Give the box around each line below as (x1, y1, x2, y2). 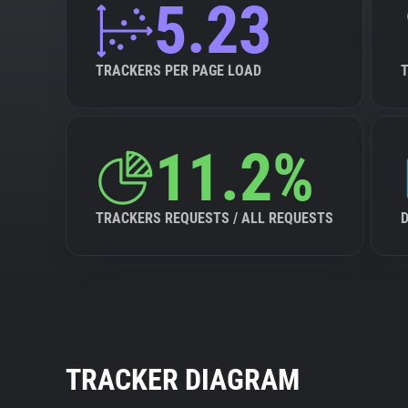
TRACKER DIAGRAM (66, 362, 300, 397)
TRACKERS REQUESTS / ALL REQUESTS (96, 209, 333, 227)
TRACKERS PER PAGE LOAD (96, 62, 261, 79)
